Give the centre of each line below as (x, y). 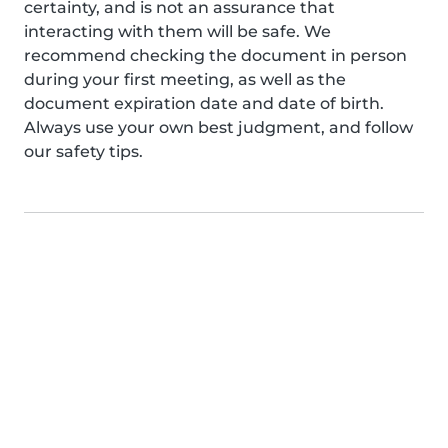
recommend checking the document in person (215, 55)
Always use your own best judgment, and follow (218, 127)
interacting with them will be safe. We (177, 31)
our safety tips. (83, 151)
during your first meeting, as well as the (185, 79)
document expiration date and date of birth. (204, 103)
